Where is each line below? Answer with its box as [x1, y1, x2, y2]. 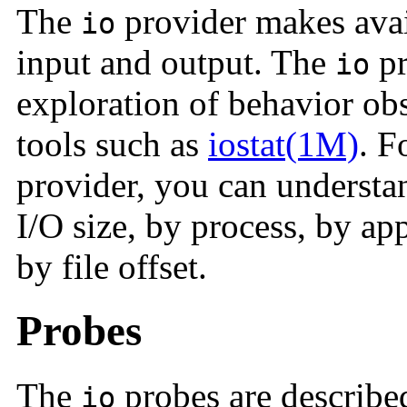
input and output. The [16, 42, 335, 82]
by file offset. [16, 246, 207, 286]
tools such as [16, 124, 208, 164]
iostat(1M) [208, 124, 359, 164]
